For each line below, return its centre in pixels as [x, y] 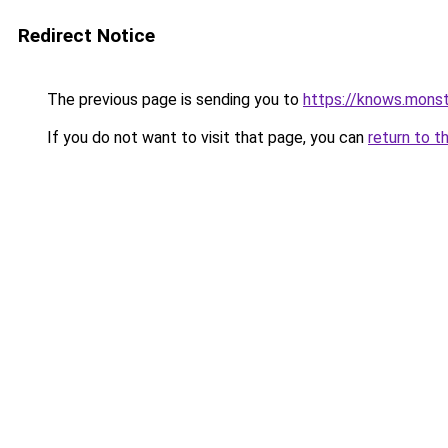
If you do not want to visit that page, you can [205, 137]
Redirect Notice [86, 35]
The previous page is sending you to [173, 99]
